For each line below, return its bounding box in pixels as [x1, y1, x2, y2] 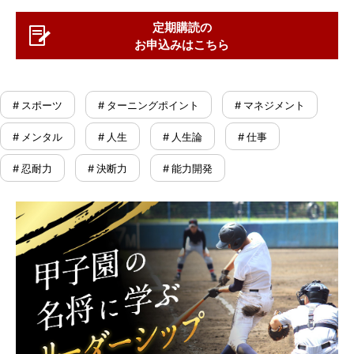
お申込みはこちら [134, 36, 229, 54]
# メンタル [13, 129, 62, 145]
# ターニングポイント [98, 97, 199, 113]
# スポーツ [13, 97, 62, 113]
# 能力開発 [163, 160, 213, 176]
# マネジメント [235, 97, 305, 113]
